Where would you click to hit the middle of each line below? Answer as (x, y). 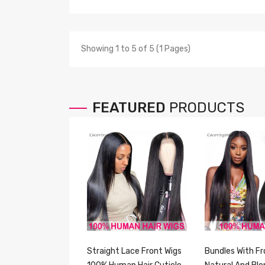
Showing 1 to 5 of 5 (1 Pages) (136, 49)
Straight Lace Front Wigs (134, 251)
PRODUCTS (207, 108)
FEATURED (129, 108)
